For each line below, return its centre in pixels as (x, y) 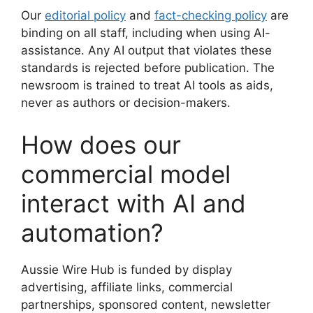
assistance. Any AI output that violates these (146, 50)
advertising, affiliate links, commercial (127, 287)
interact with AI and (133, 203)
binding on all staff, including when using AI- (146, 33)
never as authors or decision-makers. (126, 103)
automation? (92, 232)
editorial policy (85, 15)
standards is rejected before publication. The (148, 68)
